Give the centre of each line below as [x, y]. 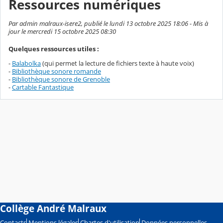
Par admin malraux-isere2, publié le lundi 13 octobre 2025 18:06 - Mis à [108, 23]
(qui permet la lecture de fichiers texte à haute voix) [117, 63]
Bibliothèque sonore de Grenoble [61, 79]
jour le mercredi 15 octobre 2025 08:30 [62, 31]
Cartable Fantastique [43, 87]
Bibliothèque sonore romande [56, 71]
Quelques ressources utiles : [54, 49]
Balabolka [26, 63]
